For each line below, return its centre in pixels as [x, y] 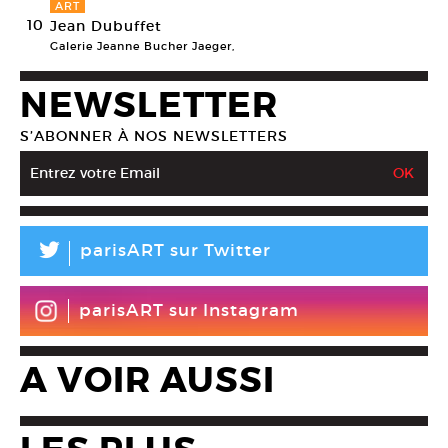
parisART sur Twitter [175, 250]
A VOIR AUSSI [147, 380]
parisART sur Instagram [189, 310]
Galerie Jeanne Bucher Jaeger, [142, 45]
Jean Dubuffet [106, 25]
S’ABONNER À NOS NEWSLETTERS [154, 135]
